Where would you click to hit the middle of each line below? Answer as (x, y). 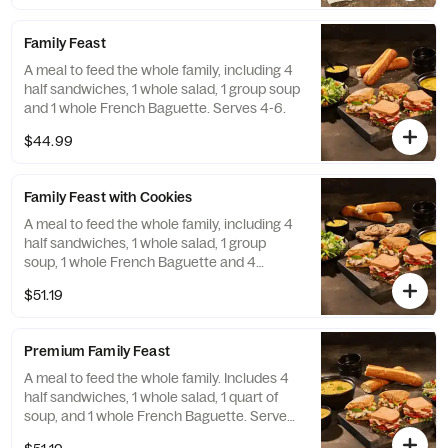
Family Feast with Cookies (108, 197)
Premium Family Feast (97, 351)
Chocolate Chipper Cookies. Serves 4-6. (150, 281)
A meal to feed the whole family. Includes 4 (156, 378)
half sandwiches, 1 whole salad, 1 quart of (151, 397)
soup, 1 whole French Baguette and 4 (140, 262)
